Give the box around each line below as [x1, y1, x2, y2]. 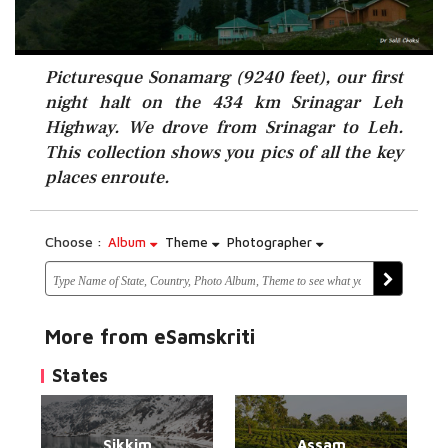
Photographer [227, 234, 316, 250]
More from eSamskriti [45, 325, 255, 348]
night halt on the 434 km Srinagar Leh [45, 91, 403, 114]
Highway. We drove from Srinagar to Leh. [45, 116, 403, 139]
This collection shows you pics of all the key [45, 141, 403, 164]
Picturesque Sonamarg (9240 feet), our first [45, 66, 403, 89]
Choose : [45, 233, 102, 250]
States [52, 365, 108, 386]
